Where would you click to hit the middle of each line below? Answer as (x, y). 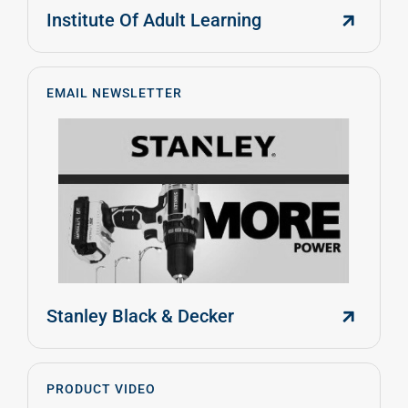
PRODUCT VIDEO (101, 388)
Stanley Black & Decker (140, 316)
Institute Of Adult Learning (154, 20)
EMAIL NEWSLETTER (114, 92)
